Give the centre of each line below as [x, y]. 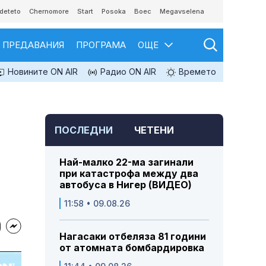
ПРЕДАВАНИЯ [33, 45]
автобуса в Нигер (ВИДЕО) [126, 185]
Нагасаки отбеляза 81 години [133, 237]
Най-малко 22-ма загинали [126, 162]
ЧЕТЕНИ [154, 130]
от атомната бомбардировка [132, 248]
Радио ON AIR [127, 72]
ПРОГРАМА [101, 45]
